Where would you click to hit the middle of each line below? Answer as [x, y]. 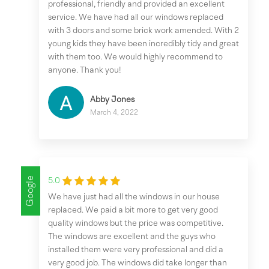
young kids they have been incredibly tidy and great [144, 44]
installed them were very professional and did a [136, 250]
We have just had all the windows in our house [134, 197]
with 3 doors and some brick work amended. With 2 [144, 31]
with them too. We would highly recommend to [135, 57]
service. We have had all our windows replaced [136, 18]
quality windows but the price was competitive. [136, 224]
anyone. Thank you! [85, 71]
